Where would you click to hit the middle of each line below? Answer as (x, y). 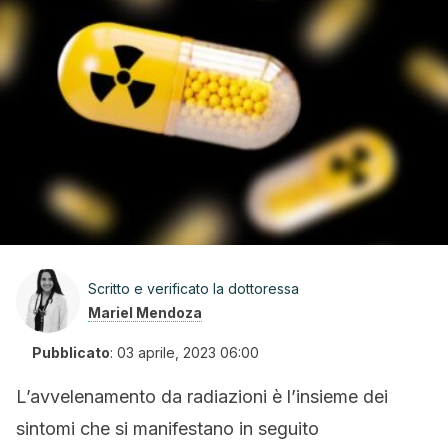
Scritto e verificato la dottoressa (193, 288)
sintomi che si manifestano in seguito (167, 428)
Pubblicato (71, 352)
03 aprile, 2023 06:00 (188, 352)
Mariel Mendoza (145, 312)
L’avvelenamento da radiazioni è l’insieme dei (202, 396)
